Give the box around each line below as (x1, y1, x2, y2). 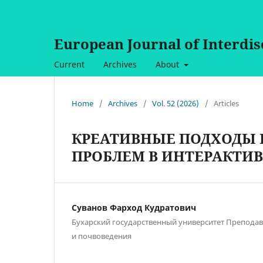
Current (54, 58, 85, 70)
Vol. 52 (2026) (152, 97, 199, 109)
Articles (214, 97, 239, 109)
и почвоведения (72, 230, 131, 241)
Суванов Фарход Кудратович (72, 201, 196, 213)
